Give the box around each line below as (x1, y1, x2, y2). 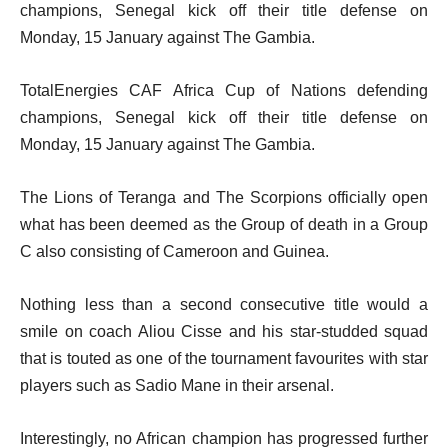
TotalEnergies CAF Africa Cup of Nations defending (20, 81, 428, 99)
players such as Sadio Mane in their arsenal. (20, 376, 334, 394)
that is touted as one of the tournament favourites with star (20, 349, 428, 367)
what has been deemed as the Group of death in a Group (20, 215, 428, 233)
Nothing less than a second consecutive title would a (20, 295, 428, 313)
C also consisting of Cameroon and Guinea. (20, 242, 329, 260)
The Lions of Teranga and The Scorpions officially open (20, 188, 428, 206)
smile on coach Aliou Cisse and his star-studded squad (20, 322, 428, 340)
